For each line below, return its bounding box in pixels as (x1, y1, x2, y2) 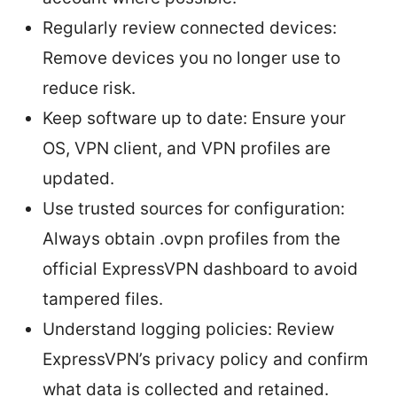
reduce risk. (43, 77, 136, 98)
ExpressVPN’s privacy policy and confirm (43, 348, 369, 370)
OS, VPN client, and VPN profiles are (43, 137, 331, 159)
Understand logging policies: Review (43, 318, 334, 339)
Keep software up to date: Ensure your (43, 107, 346, 128)
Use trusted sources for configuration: (43, 198, 345, 219)
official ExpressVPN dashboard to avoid (43, 258, 358, 279)
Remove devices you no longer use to (43, 47, 340, 68)
